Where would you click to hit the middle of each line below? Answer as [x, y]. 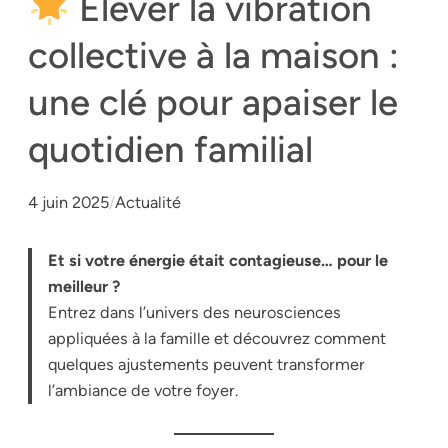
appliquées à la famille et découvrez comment [217, 339]
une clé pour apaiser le [213, 102]
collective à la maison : [213, 55]
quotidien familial [170, 149]
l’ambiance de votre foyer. [143, 391]
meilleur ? [84, 287]
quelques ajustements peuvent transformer [207, 365]
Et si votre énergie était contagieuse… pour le [218, 261]
